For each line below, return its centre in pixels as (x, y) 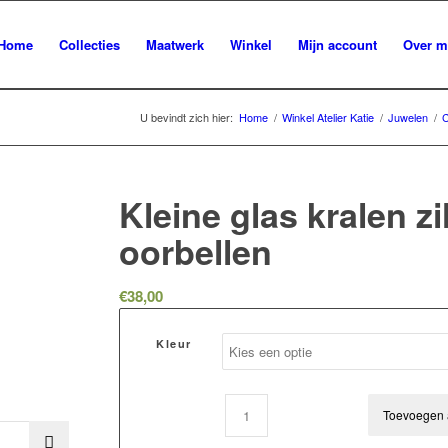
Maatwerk (175, 44)
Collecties (89, 44)
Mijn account (337, 44)
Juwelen (408, 117)
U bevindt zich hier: (186, 117)
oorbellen (196, 251)
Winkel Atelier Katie (328, 117)
